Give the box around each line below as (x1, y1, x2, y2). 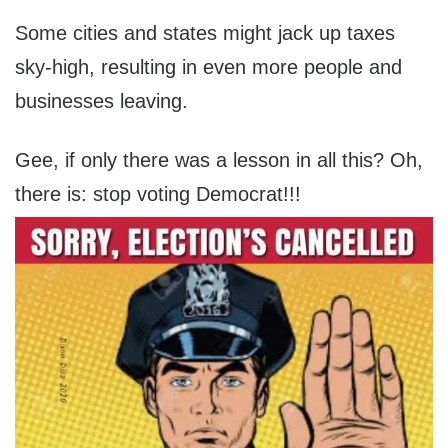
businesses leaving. (15, 89, 188, 112)
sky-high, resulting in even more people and (15, 55, 402, 78)
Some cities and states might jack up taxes (15, 21, 395, 44)
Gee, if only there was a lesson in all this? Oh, (15, 148, 423, 171)
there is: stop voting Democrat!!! (15, 182, 301, 205)
